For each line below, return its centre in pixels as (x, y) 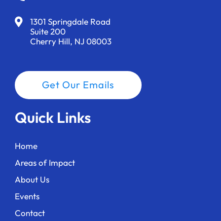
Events (27, 196)
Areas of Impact (45, 163)
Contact (30, 213)
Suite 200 (48, 32)
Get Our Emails (78, 85)
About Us (32, 180)
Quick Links (53, 118)
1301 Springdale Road (71, 22)
